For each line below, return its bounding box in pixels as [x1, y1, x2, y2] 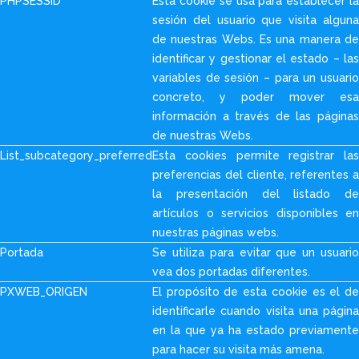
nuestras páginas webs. [152, 226, 279, 239]
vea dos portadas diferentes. [152, 265, 310, 278]
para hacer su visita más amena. [152, 343, 325, 356]
